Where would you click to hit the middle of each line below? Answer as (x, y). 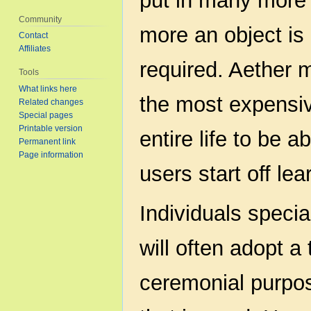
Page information (51, 155)
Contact (34, 36)
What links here (48, 89)
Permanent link (48, 142)
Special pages (46, 116)
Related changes (51, 102)
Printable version (51, 129)
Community (41, 19)
